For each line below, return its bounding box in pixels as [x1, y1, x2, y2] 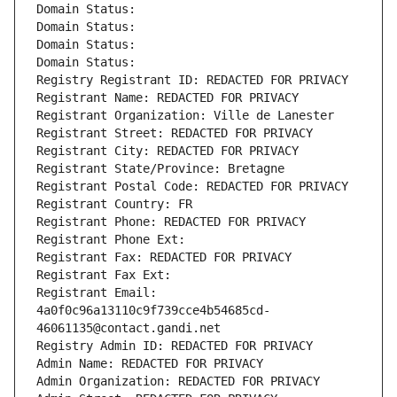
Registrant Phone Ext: [36, 232, 185, 247]
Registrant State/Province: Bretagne [36, 161, 284, 176]
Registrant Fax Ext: [36, 268, 171, 283]
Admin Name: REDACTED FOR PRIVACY [36, 356, 263, 371]
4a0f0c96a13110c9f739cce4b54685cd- [36, 303, 270, 318]
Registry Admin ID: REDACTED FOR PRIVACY [36, 339, 313, 354]
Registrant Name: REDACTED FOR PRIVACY [36, 90, 299, 105]
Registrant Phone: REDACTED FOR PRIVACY [36, 214, 306, 230]
